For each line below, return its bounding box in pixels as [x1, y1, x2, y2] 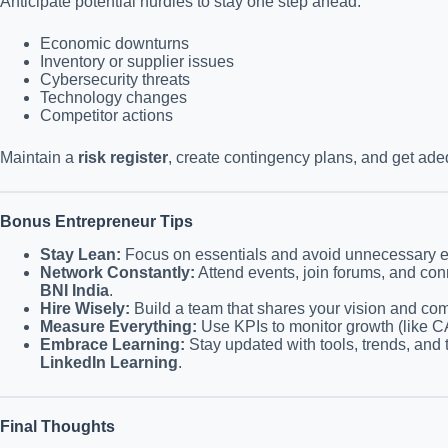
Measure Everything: [40, 317, 197, 335]
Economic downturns [40, 34, 189, 52]
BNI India [40, 281, 109, 299]
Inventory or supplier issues [40, 52, 234, 70]
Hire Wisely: [40, 299, 130, 317]
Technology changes [40, 88, 187, 106]
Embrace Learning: [40, 335, 185, 353]
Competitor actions [40, 106, 173, 124]
